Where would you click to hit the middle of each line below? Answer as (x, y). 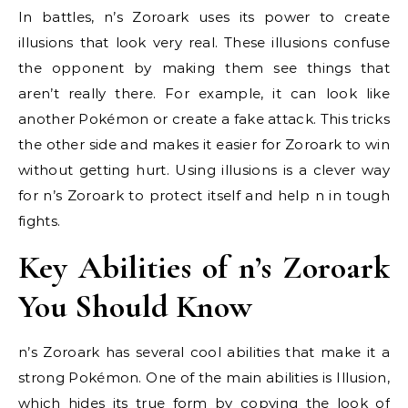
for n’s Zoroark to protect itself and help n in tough (204, 195)
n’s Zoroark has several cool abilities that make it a (204, 352)
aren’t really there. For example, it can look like (204, 93)
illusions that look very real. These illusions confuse (204, 42)
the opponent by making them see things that (204, 68)
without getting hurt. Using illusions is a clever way (204, 170)
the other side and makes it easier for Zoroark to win (204, 144)
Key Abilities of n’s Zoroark (204, 267)
